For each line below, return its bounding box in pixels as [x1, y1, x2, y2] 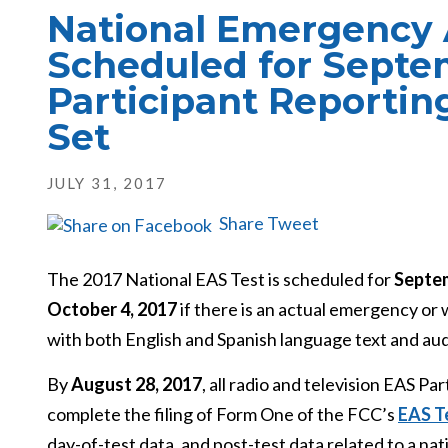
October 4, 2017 [47, 298, 177, 320]
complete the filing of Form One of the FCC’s [47, 403, 398, 425]
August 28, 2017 [71, 373, 202, 395]
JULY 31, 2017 [47, 174, 167, 192]
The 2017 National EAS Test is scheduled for [47, 268, 394, 290]
